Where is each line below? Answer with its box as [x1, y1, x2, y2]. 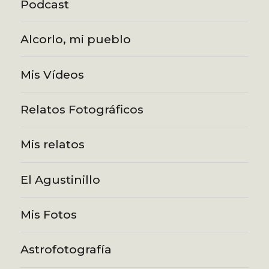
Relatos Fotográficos [20, 101, 144, 116]
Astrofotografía [20, 242, 112, 257]
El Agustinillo [20, 172, 101, 187]
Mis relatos [20, 137, 85, 152]
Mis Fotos [20, 207, 77, 222]
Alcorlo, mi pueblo [20, 32, 131, 47]
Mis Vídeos [20, 67, 85, 82]
